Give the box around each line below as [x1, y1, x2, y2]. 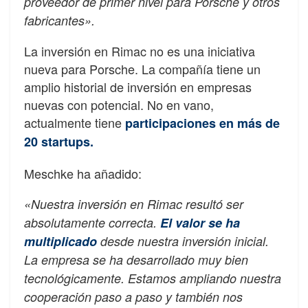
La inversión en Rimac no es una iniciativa [24, 42, 255, 60]
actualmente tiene [24, 113, 125, 132]
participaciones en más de [125, 114, 280, 133]
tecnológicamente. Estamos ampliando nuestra [24, 269, 281, 287]
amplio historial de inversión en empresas [24, 78, 252, 96]
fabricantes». [24, 12, 95, 30]
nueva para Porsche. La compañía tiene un [24, 60, 261, 78]
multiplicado [24, 232, 97, 251]
